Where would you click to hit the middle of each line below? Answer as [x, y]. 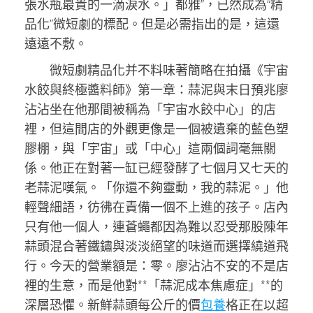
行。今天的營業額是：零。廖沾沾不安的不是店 [156, 265]
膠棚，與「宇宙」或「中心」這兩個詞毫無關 [150, 148]
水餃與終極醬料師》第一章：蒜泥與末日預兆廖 [156, 89]
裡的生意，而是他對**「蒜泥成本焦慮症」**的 [154, 285]
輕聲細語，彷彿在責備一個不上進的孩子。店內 [156, 207]
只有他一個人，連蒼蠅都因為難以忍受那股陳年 [156, 226]
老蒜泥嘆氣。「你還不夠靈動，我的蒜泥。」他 [156, 187]
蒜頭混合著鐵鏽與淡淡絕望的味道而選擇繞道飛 [156, 246]
